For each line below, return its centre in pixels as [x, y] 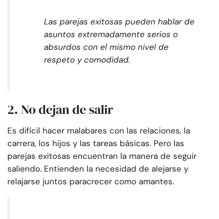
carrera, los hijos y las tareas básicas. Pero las [96, 143]
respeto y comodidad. [87, 60]
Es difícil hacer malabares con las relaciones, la [99, 131]
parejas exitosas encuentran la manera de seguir [102, 156]
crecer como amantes [130, 182]
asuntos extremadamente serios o [111, 34]
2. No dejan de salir [60, 110]
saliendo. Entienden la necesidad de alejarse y [98, 169]
